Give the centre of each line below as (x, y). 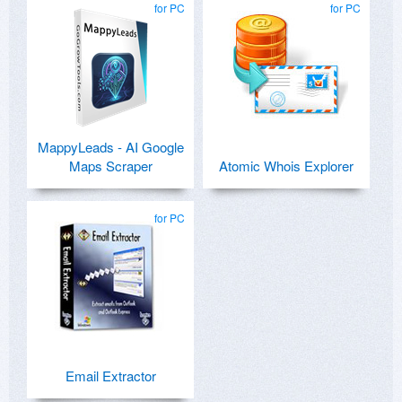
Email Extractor (110, 376)
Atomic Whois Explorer (286, 166)
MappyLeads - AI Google (110, 147)
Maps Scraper (110, 166)
